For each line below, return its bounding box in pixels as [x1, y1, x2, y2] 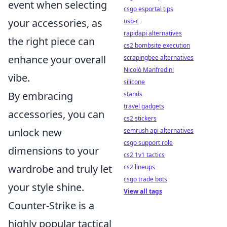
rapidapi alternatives [124, 29, 182, 37]
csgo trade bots [124, 175, 167, 183]
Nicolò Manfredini [124, 65, 174, 74]
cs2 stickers [124, 114, 157, 123]
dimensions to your [8, 144, 99, 158]
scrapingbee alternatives [124, 53, 194, 62]
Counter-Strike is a [8, 199, 94, 213]
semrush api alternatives [124, 126, 194, 135]
